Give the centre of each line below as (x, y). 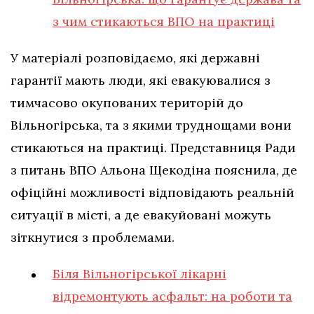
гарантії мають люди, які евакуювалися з (141, 81)
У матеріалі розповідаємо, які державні (135, 58)
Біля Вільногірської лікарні (139, 274)
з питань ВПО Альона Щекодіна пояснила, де (154, 170)
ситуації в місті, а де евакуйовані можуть (141, 215)
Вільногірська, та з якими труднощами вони (151, 125)
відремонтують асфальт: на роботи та (172, 296)
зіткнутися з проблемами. (93, 238)
